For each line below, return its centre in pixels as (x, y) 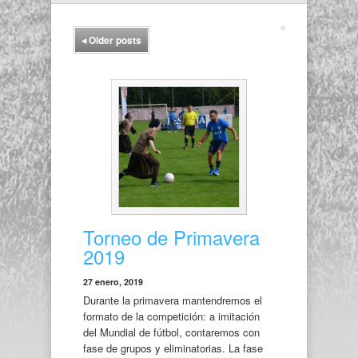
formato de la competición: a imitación (171, 316)
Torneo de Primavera (171, 237)
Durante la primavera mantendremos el (173, 300)
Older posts (114, 40)
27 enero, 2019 (113, 282)
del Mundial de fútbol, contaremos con (171, 332)
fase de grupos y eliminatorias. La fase (173, 348)
